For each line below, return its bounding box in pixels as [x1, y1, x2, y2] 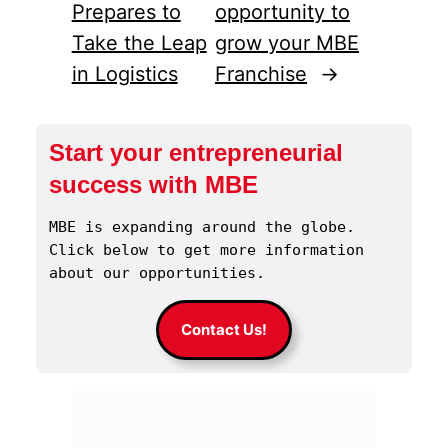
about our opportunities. [49, 263, 266, 282]
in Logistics [71, 61, 178, 86]
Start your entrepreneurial [49, 139, 344, 167]
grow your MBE [215, 30, 360, 55]
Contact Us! [181, 320, 267, 339]
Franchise [215, 61, 308, 86]
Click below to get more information [49, 240, 365, 259]
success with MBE [49, 171, 259, 199]
